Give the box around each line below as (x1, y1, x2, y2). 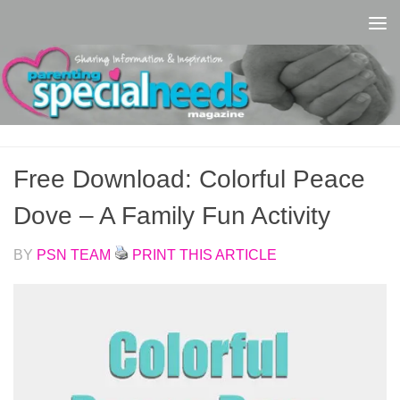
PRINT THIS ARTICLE (132, 246, 277, 262)
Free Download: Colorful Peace (13, 164, 365, 193)
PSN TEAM (37, 246, 111, 262)
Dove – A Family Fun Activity (13, 201, 330, 229)
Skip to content (24, 17, 154, 37)
